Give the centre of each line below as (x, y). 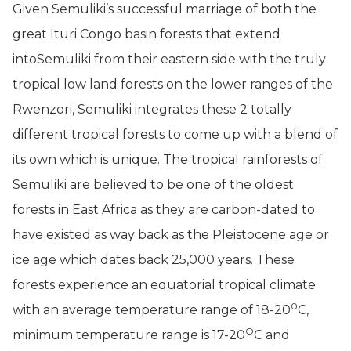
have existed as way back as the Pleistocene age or (171, 235)
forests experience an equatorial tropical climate (164, 285)
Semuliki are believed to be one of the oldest (153, 185)
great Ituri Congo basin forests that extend (147, 34)
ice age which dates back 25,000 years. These (154, 260)
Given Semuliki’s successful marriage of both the (165, 9)
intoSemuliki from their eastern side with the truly (169, 59)
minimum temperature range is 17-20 (129, 335)
